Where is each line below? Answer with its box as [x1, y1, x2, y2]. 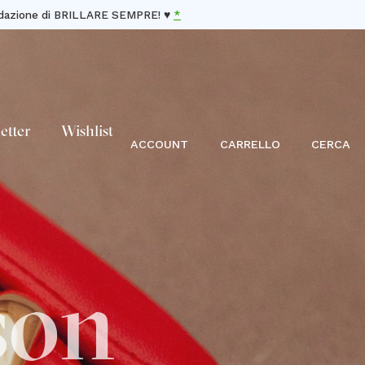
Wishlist [61, 125, 114, 141]
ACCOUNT [130, 137, 189, 151]
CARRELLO [219, 137, 280, 151]
